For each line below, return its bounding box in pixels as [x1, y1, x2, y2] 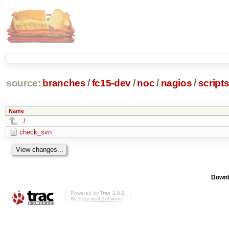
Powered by [71, 190, 100, 196]
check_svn [19, 128, 52, 136]
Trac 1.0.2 [100, 190, 125, 196]
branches [42, 78, 86, 89]
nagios [161, 78, 192, 89]
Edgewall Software [78, 196, 122, 202]
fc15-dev [91, 78, 131, 89]
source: [6, 78, 41, 89]
